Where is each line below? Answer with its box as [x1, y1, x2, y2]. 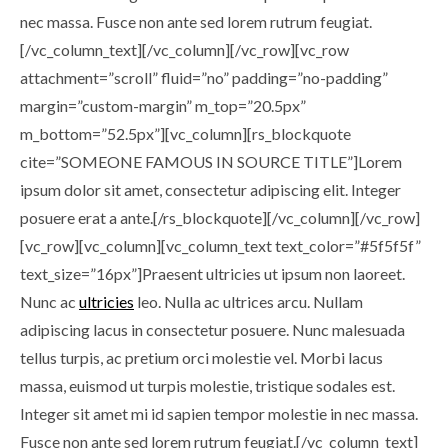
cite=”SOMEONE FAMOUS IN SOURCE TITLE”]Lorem [20, 152, 402, 171]
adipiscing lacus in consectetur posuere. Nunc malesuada [20, 320, 405, 339]
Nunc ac [20, 292, 79, 311]
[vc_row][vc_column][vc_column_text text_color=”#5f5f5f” [20, 236, 421, 255]
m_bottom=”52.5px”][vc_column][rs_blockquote [20, 124, 351, 143]
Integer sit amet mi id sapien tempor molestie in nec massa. [20, 404, 418, 423]
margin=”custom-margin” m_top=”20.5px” [20, 96, 306, 115]
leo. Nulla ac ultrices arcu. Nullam [134, 292, 363, 311]
